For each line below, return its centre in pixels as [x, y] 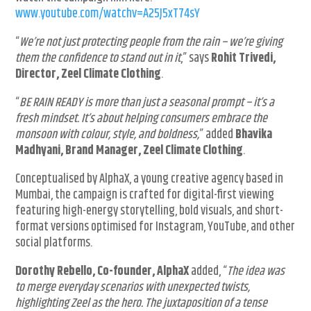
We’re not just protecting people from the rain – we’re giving [151, 43]
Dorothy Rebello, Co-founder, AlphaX [102, 272]
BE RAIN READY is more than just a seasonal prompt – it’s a [147, 103]
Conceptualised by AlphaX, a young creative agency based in [150, 179]
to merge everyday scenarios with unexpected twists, [133, 288]
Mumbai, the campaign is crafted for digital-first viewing [145, 195]
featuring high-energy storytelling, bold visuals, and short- [150, 211]
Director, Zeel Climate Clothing [89, 75]
